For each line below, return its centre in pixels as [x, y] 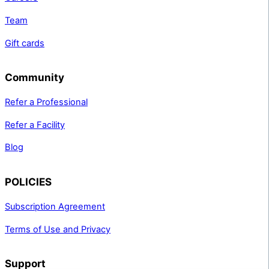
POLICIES [28, 182]
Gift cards [25, 43]
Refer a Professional [46, 102]
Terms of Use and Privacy [58, 229]
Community [35, 77]
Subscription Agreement [55, 207]
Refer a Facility [35, 125]
